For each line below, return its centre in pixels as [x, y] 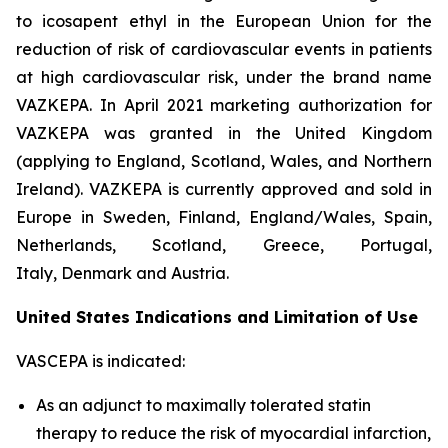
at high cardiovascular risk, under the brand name [224, 77]
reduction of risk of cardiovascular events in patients [224, 49]
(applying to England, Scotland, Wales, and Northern [224, 161]
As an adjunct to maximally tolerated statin [203, 405]
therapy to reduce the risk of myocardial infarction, [233, 433]
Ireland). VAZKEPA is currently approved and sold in [224, 189]
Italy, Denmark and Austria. [124, 273]
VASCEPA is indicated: [104, 361]
